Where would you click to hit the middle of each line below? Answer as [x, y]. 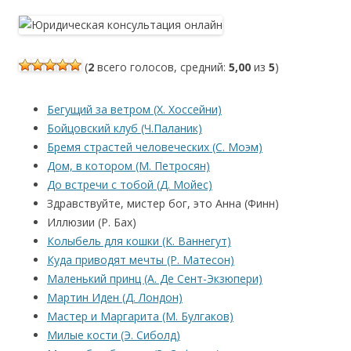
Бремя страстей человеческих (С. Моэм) [155, 147]
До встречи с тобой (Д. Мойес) [130, 184]
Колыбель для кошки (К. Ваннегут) [139, 241]
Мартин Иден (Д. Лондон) [115, 297]
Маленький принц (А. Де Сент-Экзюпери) [155, 278]
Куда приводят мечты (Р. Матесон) [141, 259]
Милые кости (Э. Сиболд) [114, 335]
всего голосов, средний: [161, 67]
